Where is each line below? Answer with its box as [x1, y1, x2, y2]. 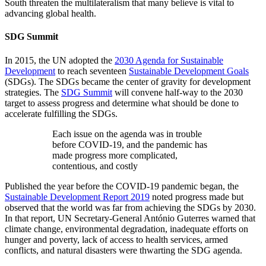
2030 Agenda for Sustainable [115, 55, 223, 65]
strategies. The [5, 87, 61, 97]
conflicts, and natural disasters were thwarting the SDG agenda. [5, 245, 247, 255]
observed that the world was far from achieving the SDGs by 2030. [5, 202, 256, 213]
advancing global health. [5, 8, 103, 19]
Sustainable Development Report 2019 [5, 191, 150, 202]
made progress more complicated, [52, 150, 178, 160]
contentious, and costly [52, 160, 138, 171]
